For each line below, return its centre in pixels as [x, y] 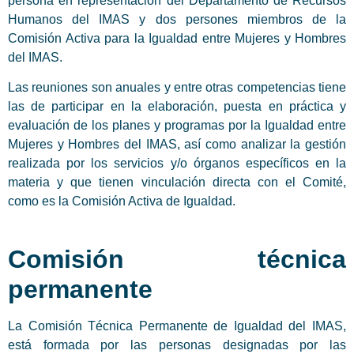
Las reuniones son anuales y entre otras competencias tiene [177, 87]
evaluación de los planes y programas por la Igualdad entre [177, 125]
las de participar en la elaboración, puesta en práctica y [177, 106]
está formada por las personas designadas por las [177, 345]
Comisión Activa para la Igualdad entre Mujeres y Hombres [177, 38]
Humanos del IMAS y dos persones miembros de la [177, 19]
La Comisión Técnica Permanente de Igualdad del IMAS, [177, 326]
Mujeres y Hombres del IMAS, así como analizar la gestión [177, 144]
